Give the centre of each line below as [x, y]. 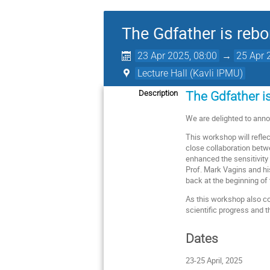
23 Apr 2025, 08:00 [177, 56]
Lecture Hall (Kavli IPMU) [190, 73]
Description [158, 93]
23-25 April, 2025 [214, 261]
